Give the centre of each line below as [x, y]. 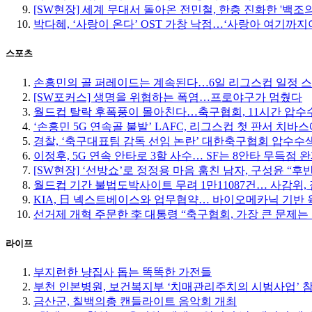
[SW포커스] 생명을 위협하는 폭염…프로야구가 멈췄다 [168, 97]
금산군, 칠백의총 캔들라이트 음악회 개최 [135, 301]
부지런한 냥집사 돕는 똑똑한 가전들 [123, 272]
